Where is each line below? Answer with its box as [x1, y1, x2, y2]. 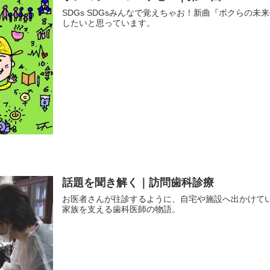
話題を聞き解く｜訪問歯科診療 [61, 177, 214, 189]
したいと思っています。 [61, 18, 155, 28]
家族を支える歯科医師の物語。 [61, 205, 180, 214]
